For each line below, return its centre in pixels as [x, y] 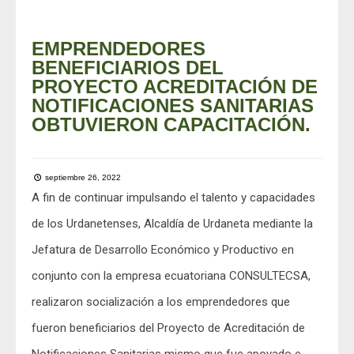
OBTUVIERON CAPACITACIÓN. [171, 124]
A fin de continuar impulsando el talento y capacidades [173, 198]
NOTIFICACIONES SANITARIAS [173, 105]
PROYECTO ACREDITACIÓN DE [175, 87]
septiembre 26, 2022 [82, 177]
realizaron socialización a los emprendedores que [161, 302]
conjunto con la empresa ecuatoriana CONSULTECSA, [171, 276]
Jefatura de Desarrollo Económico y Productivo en [163, 250]
